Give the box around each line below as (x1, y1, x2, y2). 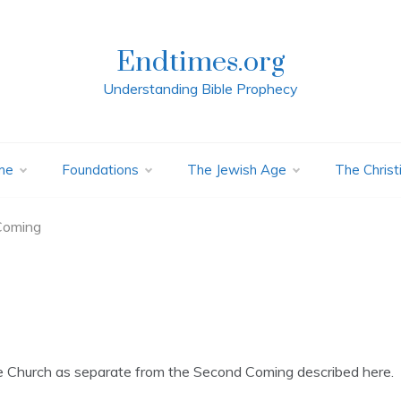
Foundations (61, 161, 139, 178)
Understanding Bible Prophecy (103, 80, 298, 98)
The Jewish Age (186, 161, 286, 178)
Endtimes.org (116, 45, 285, 80)
